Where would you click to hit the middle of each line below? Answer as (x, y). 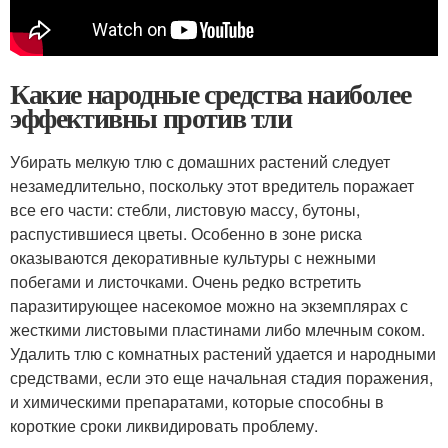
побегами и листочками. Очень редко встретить (185, 282)
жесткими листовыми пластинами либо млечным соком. (217, 330)
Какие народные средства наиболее (210, 94)
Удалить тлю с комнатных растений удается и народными (223, 354)
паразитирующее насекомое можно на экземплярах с (209, 306)
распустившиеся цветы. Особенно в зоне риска (186, 234)
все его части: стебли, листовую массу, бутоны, (185, 210)
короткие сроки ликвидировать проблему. (164, 426)
